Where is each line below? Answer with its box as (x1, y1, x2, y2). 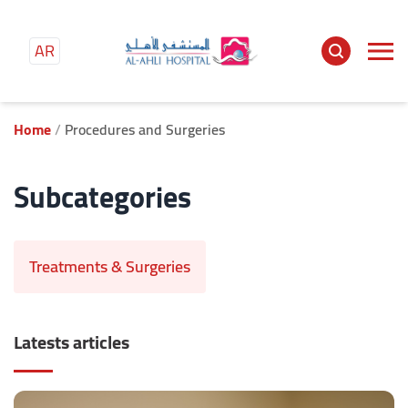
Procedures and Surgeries (65, 116, 225, 143)
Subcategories (14, 169, 191, 224)
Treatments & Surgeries (29, 251, 190, 281)
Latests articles (14, 325, 129, 359)
